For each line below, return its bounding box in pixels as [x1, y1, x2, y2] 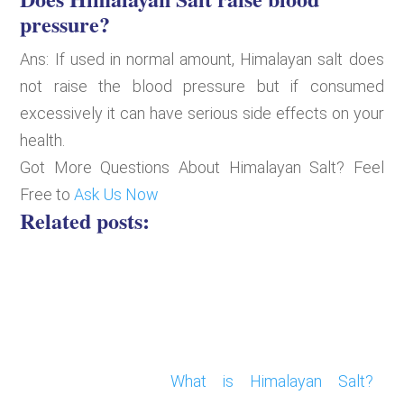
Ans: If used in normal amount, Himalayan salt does [20, 49, 384, 69]
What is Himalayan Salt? [170, 371, 373, 390]
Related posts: [20, 204, 151, 236]
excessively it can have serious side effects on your [20, 103, 384, 123]
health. [20, 130, 66, 150]
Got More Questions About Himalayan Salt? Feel [20, 157, 384, 177]
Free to [20, 184, 75, 204]
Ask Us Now [74, 184, 160, 204]
